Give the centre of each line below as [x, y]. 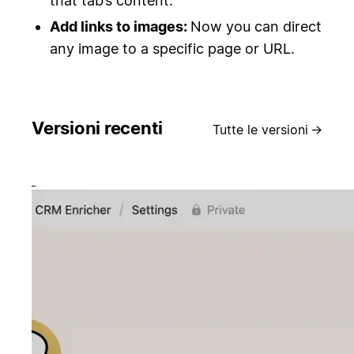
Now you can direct [256, 26]
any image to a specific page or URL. [172, 48]
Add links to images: [120, 26]
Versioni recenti [97, 128]
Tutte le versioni [260, 129]
